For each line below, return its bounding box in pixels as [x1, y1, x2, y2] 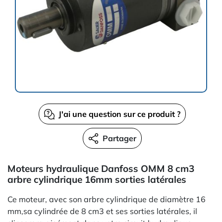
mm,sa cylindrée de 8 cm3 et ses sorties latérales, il [7, 206, 197, 216]
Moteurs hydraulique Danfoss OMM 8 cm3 [7, 163, 194, 174]
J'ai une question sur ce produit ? [58, 109, 180, 119]
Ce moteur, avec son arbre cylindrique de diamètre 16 [7, 194, 206, 204]
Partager [102, 133, 136, 143]
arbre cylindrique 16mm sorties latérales [7, 173, 186, 185]
